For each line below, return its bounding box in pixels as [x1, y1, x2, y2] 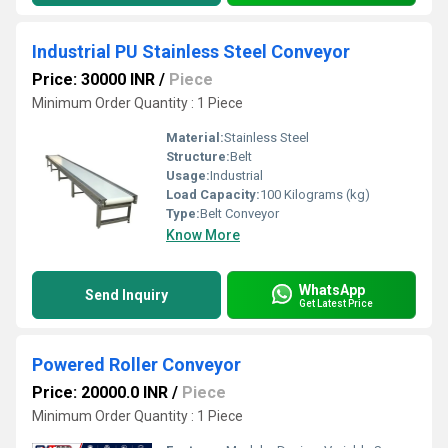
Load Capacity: [166, 187, 260, 202]
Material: [166, 130, 224, 145]
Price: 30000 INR [32, 70, 155, 89]
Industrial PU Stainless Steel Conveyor [32, 41, 350, 62]
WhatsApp [299, 281, 365, 298]
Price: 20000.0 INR [32, 383, 168, 402]
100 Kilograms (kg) [260, 187, 370, 202]
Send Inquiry [85, 287, 168, 303]
